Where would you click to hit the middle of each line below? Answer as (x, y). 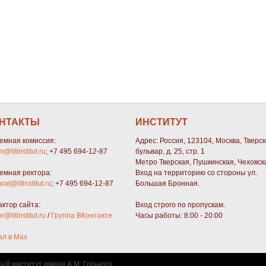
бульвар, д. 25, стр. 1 (170, 152)
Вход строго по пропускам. (180, 205)
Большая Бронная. (167, 184)
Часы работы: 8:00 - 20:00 (179, 216)
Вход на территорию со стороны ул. (196, 173)
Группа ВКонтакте (82, 216)
